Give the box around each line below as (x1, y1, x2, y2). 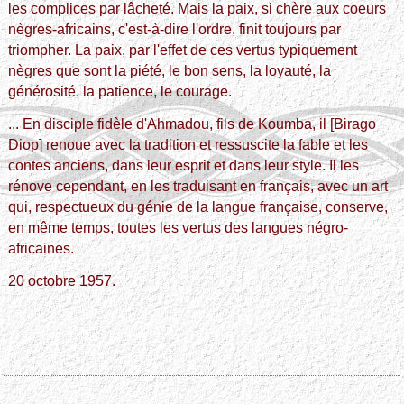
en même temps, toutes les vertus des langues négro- (8, 219, 349, 235)
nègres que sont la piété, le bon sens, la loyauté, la (8, 62, 332, 78)
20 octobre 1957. (8, 272, 116, 289)
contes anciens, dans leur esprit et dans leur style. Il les (8, 157, 360, 173)
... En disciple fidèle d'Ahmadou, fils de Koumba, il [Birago (8, 115, 377, 132)
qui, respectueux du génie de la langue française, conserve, (8, 198, 389, 215)
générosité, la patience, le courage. (8, 83, 233, 99)
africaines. (8, 240, 75, 256)
